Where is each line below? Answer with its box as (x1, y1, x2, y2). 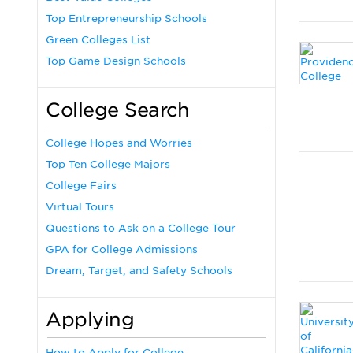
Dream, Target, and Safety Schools (46, 265, 232, 277)
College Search (46, 98, 189, 121)
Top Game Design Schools (46, 55, 186, 67)
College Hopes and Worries (46, 137, 192, 149)
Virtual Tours (46, 201, 114, 213)
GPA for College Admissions (46, 243, 198, 255)
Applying (46, 308, 134, 331)
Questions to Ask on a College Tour (46, 222, 236, 234)
